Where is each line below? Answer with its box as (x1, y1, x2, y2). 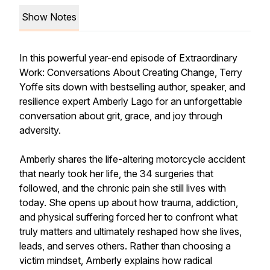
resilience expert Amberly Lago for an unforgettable (19, 95, 242, 107)
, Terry (215, 66, 242, 78)
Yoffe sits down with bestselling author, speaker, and (19, 81, 245, 93)
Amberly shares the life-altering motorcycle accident (19, 153, 245, 165)
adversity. (19, 124, 61, 136)
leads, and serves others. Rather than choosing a (19, 240, 231, 252)
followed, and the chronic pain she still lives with (19, 182, 226, 194)
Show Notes (22, 11, 77, 23)
